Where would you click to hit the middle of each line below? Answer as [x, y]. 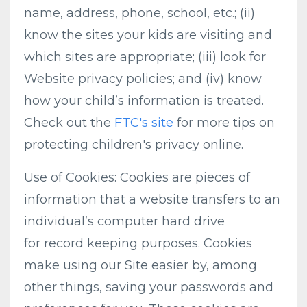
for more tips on [224, 123]
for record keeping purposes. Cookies [138, 243]
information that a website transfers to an [152, 199]
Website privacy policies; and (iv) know [143, 79]
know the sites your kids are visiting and [148, 35]
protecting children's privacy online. [134, 145]
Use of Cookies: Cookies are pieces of [137, 177]
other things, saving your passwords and [149, 287]
